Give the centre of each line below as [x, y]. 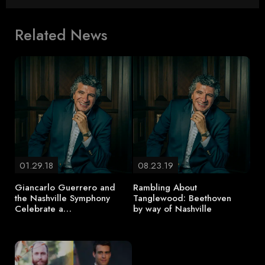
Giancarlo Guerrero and [65, 188]
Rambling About [165, 188]
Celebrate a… [43, 209]
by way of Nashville [172, 209]
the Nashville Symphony [62, 198]
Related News [61, 35]
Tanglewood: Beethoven [182, 198]
